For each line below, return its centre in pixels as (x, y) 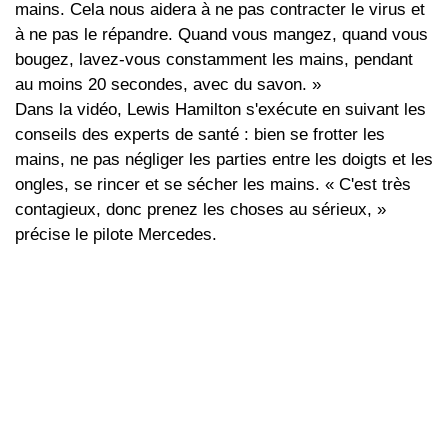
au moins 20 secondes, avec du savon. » (168, 85)
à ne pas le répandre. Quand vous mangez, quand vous (221, 35)
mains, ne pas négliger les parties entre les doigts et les (224, 160)
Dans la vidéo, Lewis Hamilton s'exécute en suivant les (220, 110)
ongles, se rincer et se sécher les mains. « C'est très (213, 185)
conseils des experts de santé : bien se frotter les (200, 135)
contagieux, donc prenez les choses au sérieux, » (200, 210)
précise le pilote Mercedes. (116, 235)
